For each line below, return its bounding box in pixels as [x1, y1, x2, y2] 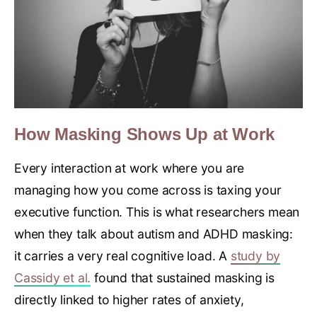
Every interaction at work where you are [14, 160, 245, 175]
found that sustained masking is [91, 270, 275, 285]
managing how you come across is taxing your [14, 182, 282, 197]
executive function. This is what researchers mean [14, 204, 300, 219]
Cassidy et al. [14, 270, 91, 285]
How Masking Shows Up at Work [14, 124, 275, 144]
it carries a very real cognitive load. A [14, 248, 231, 263]
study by [230, 248, 281, 263]
